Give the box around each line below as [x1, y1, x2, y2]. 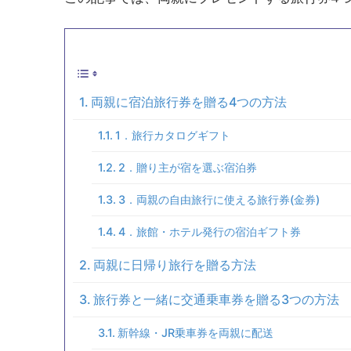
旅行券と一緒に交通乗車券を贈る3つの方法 [93, 291, 340, 307]
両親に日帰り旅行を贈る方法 [93, 256, 257, 273]
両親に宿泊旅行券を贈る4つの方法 [91, 93, 288, 110]
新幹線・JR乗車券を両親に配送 [117, 325, 273, 339]
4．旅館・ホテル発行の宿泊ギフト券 [118, 224, 301, 238]
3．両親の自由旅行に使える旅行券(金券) [118, 192, 320, 206]
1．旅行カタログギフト [114, 128, 230, 142]
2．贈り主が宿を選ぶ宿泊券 [118, 160, 257, 174]
